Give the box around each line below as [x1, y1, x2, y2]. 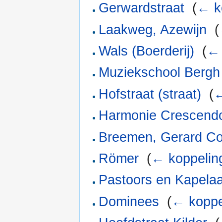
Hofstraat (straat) [99, 86, 202, 102]
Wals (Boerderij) [99, 43, 195, 58]
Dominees [99, 194, 160, 209]
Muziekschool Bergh [99, 65, 221, 80]
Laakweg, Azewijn [99, 22, 207, 37]
